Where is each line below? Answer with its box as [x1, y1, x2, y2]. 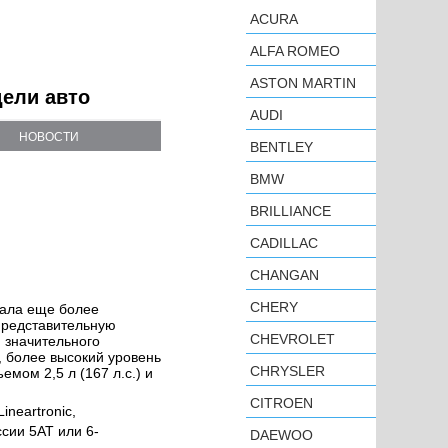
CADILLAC [250, 235, 318, 251]
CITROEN [250, 395, 313, 411]
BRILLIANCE [250, 203, 331, 219]
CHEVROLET [250, 331, 335, 347]
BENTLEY [250, 139, 313, 155]
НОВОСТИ [19, 130, 79, 144]
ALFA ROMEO [250, 43, 340, 59]
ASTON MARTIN [250, 75, 356, 91]
